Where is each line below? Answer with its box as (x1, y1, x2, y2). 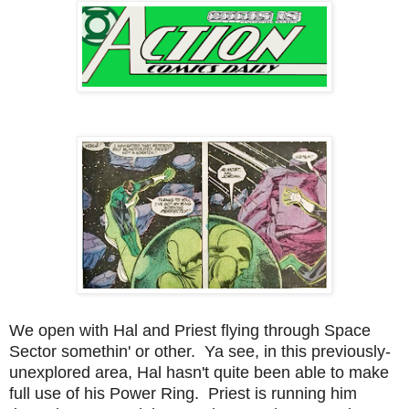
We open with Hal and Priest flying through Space (9, 320, 371, 340)
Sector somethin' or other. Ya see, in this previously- (9, 341, 391, 361)
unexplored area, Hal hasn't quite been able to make (9, 362, 389, 382)
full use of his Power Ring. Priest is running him (9, 383, 357, 403)
